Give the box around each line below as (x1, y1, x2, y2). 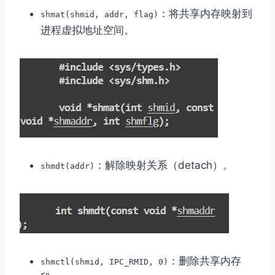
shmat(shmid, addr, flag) (41, 9, 158, 19)
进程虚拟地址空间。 (41, 23, 134, 36)
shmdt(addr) (41, 161, 95, 171)
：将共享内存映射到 (158, 7, 252, 20)
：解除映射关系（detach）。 (95, 158, 233, 171)
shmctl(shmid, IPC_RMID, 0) (41, 257, 168, 266)
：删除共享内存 (168, 254, 241, 267)
